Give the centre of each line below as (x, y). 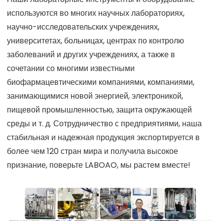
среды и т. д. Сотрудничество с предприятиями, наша (104, 123)
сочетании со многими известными (71, 68)
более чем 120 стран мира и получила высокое (92, 151)
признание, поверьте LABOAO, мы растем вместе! (99, 165)
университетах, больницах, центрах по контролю (95, 40)
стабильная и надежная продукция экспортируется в (103, 137)
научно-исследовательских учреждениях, (83, 27)
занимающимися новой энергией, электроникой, (95, 96)
